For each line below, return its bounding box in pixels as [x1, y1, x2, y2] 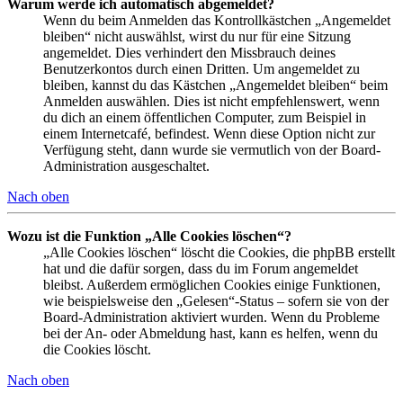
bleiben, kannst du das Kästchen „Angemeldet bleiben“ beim [43, 76, 388, 93]
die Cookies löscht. [43, 341, 151, 357]
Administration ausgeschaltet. [43, 157, 210, 174]
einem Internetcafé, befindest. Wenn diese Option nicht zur [43, 125, 375, 141]
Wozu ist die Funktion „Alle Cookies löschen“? [7, 228, 291, 244]
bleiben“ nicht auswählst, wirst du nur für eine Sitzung [43, 28, 351, 44]
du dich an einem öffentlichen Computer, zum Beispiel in [43, 109, 366, 125]
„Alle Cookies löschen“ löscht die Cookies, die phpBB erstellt [43, 244, 395, 260]
